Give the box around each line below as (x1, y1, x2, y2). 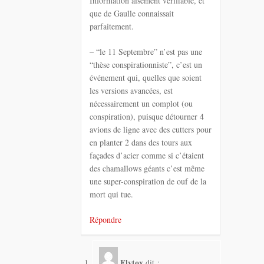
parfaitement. (90, 21, 134, 32)
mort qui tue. (90, 189, 133, 200)
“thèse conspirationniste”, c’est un (90, 59, 202, 71)
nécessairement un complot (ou (90, 98, 193, 110)
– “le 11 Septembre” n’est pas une (90, 46, 202, 58)
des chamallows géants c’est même (90, 163, 204, 174)
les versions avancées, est (90, 85, 173, 97)
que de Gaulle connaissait (90, 8, 174, 19)
